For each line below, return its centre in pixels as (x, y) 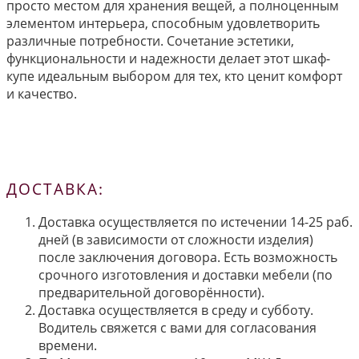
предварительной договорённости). (151, 293)
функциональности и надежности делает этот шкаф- (168, 58)
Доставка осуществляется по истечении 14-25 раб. (196, 222)
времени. (68, 346)
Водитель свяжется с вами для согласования (177, 328)
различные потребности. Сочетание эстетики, (150, 40)
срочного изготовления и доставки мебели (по (186, 275)
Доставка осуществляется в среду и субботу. (176, 311)
